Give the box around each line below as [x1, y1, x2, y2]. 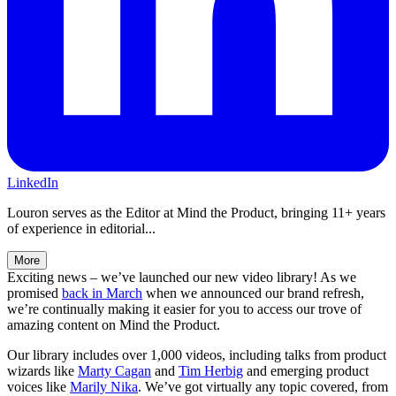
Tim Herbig [179, 362, 243, 378]
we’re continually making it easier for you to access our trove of [7, 301, 362, 316]
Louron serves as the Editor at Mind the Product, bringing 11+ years [7, 204, 385, 220]
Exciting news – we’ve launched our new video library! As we [7, 269, 356, 285]
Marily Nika [70, 378, 138, 394]
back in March [62, 285, 142, 301]
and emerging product [243, 362, 369, 378]
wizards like [7, 362, 78, 378]
